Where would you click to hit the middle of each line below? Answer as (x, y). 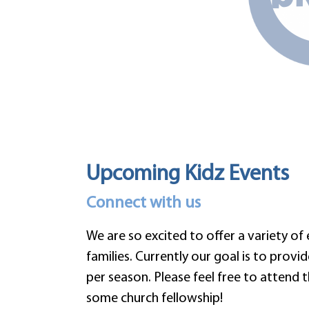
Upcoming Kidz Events (187, 175)
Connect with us (143, 204)
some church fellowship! (154, 299)
